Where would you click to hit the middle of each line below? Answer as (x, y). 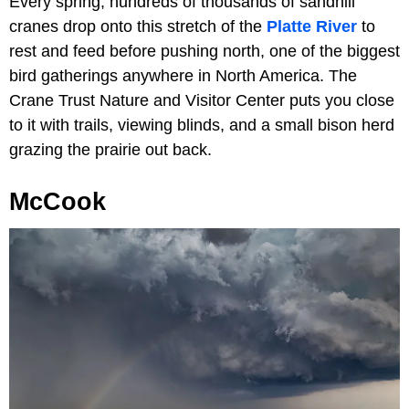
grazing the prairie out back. (110, 149)
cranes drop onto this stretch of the (138, 26)
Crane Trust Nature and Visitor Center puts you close (202, 100)
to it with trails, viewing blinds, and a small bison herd (202, 125)
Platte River (312, 26)
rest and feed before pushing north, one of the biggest (204, 51)
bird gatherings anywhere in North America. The (183, 75)
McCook (58, 201)
